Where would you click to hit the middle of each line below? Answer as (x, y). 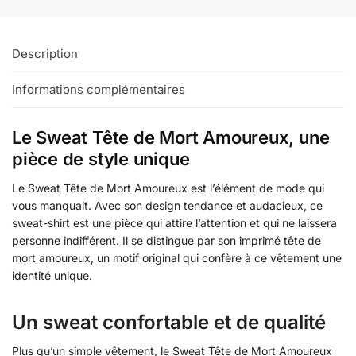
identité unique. (52, 276)
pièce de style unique (101, 159)
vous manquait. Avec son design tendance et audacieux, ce (167, 206)
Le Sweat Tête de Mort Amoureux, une (171, 138)
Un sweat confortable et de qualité (169, 323)
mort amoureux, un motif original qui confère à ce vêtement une (177, 258)
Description (45, 53)
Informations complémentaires (99, 90)
